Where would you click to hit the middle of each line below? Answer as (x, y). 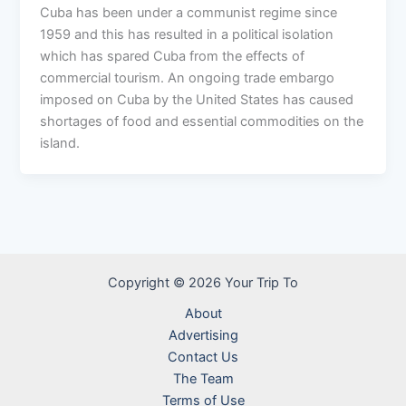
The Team (203, 379)
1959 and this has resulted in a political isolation (187, 35)
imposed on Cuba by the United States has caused (197, 100)
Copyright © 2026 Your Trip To (203, 283)
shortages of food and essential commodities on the (202, 122)
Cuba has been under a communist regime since (189, 13)
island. (60, 144)
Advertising (203, 335)
